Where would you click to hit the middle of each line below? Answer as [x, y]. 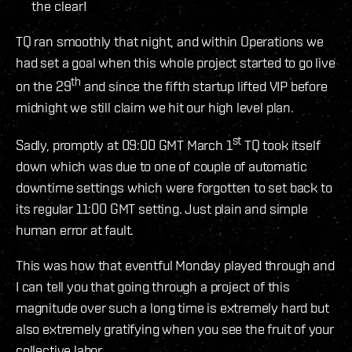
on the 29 [44, 86]
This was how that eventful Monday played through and [175, 265]
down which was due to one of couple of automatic [161, 166]
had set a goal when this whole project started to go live [176, 62]
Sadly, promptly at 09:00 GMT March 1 [124, 145]
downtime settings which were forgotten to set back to [174, 187]
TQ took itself [281, 145]
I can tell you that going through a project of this [153, 286]
